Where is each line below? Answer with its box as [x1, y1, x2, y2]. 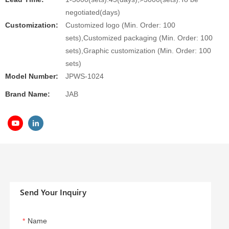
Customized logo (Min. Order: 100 [65, 21, 175, 29]
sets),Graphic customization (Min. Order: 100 [65, 47, 211, 55]
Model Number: [5, 72, 58, 80]
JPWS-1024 [65, 72, 104, 80]
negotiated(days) [65, 8, 120, 16]
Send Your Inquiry [20, 187, 87, 198]
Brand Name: [5, 90, 50, 98]
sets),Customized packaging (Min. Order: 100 [65, 34, 213, 42]
